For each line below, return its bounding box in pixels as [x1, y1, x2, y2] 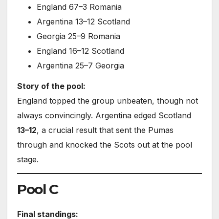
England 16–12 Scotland [37, 45, 124, 56]
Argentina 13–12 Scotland [37, 16, 130, 26]
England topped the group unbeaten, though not [17, 96, 198, 106]
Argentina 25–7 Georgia [37, 60, 124, 70]
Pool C [17, 181, 58, 198]
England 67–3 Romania [37, 1, 122, 12]
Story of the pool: [17, 81, 86, 91]
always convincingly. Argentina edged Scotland [17, 110, 191, 121]
